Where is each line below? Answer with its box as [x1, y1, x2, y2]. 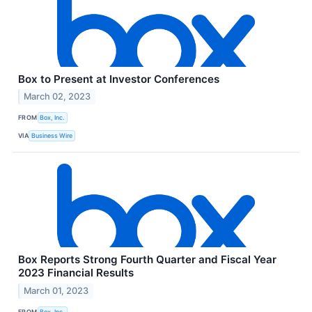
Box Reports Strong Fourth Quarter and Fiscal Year [18, 253, 276, 267]
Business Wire [31, 131, 73, 139]
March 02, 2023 [24, 91, 91, 102]
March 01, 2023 [24, 286, 89, 297]
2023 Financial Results [18, 266, 134, 280]
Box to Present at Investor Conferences [18, 72, 219, 86]
